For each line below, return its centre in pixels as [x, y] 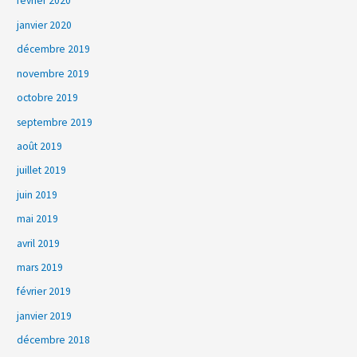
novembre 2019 [53, 73]
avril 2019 [39, 243]
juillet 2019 [42, 171]
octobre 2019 [48, 98]
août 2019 [40, 146]
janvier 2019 [45, 316]
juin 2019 [37, 194]
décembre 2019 [54, 49]
